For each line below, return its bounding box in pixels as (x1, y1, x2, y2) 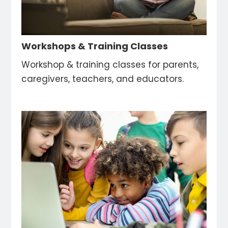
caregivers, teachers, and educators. (21, 72, 187, 85)
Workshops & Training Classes (21, 39, 168, 52)
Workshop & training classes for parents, (21, 58, 199, 71)
